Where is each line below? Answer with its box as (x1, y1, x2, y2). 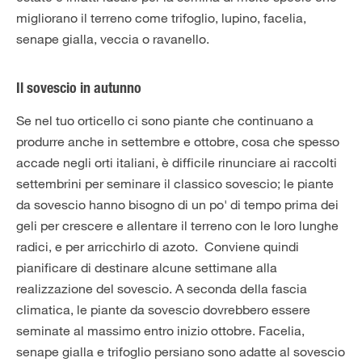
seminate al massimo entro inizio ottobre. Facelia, (16, 322, 305, 339)
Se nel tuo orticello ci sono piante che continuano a (16, 112, 314, 128)
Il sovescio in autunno (16, 82, 141, 97)
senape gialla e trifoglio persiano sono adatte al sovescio (16, 343, 345, 360)
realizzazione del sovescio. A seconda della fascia (16, 280, 307, 297)
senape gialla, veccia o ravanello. (16, 31, 209, 47)
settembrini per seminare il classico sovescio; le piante (16, 175, 334, 192)
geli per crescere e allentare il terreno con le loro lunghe (16, 217, 339, 234)
